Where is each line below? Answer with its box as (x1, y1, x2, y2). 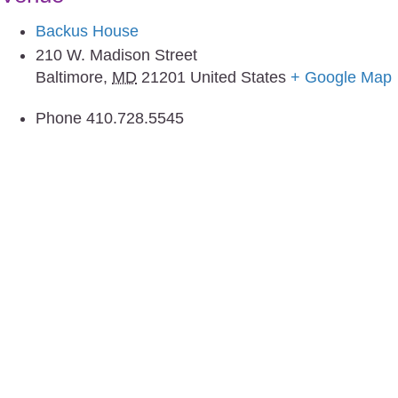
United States (190, 68, 286, 86)
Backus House (36, 21, 139, 40)
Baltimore (36, 68, 103, 86)
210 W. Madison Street (36, 45, 197, 64)
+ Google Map (291, 68, 392, 86)
